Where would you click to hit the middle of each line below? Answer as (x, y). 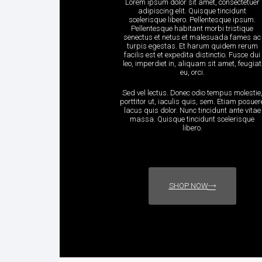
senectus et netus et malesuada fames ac (192, 37)
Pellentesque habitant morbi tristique (192, 28)
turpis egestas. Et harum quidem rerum (192, 46)
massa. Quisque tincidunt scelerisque (192, 119)
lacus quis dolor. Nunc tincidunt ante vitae (192, 110)
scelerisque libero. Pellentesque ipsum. (192, 20)
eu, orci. (192, 72)
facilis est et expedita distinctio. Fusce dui (192, 55)
